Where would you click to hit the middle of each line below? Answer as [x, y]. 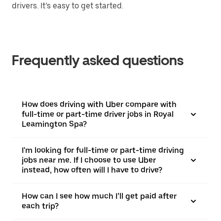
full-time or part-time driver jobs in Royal [98, 114]
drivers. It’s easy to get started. [68, 6]
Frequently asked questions [98, 60]
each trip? [40, 206]
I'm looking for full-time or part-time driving [103, 150]
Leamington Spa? [54, 124]
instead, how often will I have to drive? [92, 170]
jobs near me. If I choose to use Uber [89, 160]
